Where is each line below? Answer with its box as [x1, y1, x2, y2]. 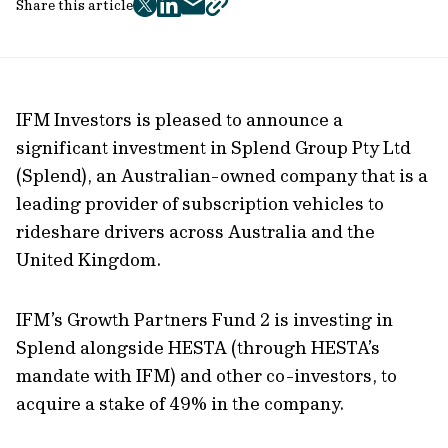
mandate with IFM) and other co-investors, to [16, 364, 397, 387]
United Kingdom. [16, 248, 161, 271]
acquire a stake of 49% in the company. [16, 392, 352, 415]
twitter [143, 5, 198, 26]
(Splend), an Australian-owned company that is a [16, 164, 428, 187]
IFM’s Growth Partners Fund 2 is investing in [16, 308, 393, 331]
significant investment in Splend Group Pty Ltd [16, 136, 411, 159]
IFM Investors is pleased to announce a [16, 108, 343, 131]
